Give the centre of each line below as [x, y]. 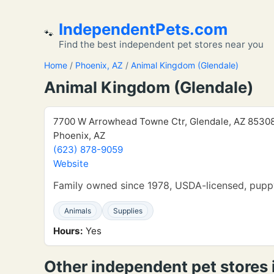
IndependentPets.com [143, 29]
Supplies [128, 211]
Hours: [68, 231]
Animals [78, 211]
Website [71, 164]
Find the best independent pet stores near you [161, 44]
